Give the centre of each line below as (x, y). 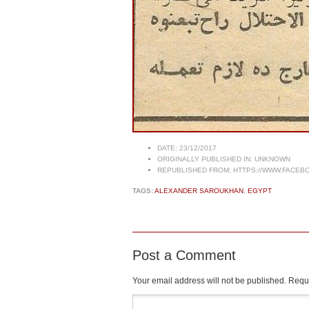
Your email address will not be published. (209, 280)
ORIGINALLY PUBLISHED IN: (205, 159)
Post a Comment (184, 255)
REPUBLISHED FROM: (194, 170)
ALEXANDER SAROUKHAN (199, 190)
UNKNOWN (271, 159)
